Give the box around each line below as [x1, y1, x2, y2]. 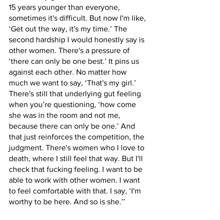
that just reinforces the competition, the [9, 133, 146, 141]
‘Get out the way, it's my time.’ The [9, 25, 129, 33]
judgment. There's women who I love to [9, 143, 146, 152]
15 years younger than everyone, [9, 3, 122, 11]
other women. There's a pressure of [9, 46, 132, 55]
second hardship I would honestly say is [9, 35, 146, 44]
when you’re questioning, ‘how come [9, 100, 138, 109]
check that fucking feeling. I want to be [9, 165, 144, 173]
